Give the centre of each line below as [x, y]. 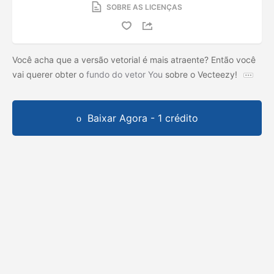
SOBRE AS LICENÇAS [144, 7]
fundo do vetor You [124, 74]
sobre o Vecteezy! [201, 74]
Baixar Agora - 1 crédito [143, 118]
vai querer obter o [49, 74]
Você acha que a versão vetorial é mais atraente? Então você [134, 59]
